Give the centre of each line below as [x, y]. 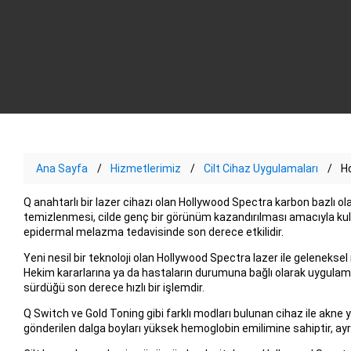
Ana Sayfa [62, 168]
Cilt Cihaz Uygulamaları [261, 168]
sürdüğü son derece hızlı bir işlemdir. [114, 287]
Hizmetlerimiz [145, 168]
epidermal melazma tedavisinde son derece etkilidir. [153, 232]
